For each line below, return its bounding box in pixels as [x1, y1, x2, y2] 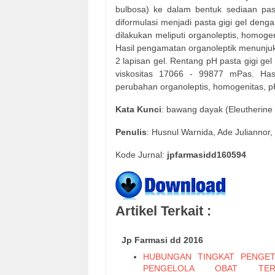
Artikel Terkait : [115, 203, 211, 219]
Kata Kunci [115, 104, 161, 115]
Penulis [115, 127, 147, 137]
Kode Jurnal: [115, 150, 167, 160]
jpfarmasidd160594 [167, 150, 246, 160]
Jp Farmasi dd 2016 [122, 235, 203, 246]
